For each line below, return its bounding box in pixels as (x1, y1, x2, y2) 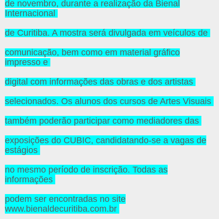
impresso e (5, 57, 50, 67)
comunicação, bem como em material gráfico (5, 47, 180, 58)
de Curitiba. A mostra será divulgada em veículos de (5, 28, 210, 38)
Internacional (5, 8, 58, 19)
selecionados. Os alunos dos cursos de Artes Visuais (5, 96, 214, 107)
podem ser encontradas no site (5, 194, 126, 204)
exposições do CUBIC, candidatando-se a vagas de (5, 135, 206, 146)
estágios (5, 145, 40, 155)
